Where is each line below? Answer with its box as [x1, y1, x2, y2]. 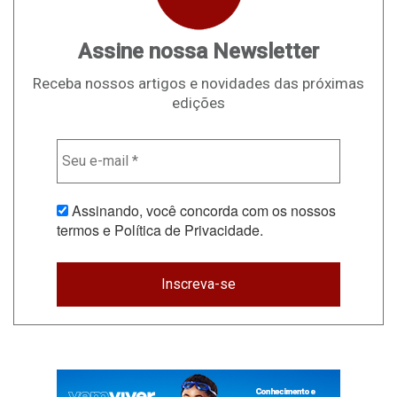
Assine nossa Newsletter [78, 38, 319, 64]
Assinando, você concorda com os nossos [68, 199, 336, 221]
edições [172, 93, 225, 112]
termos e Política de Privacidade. [57, 219, 263, 240]
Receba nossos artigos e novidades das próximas [33, 74, 364, 92]
